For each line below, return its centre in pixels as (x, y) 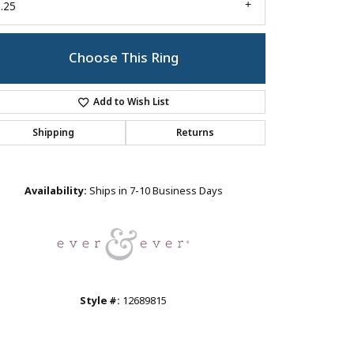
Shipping (53, 133)
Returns (196, 133)
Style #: (100, 301)
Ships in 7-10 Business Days (156, 191)
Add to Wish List (132, 102)
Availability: (55, 191)
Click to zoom (203, 141)
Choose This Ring (123, 58)
